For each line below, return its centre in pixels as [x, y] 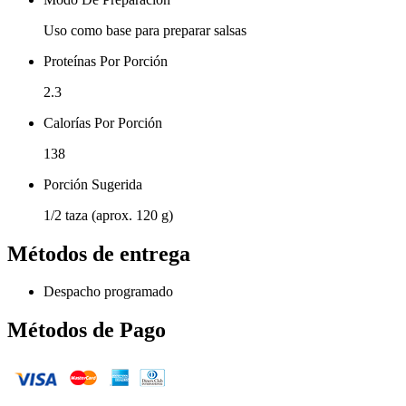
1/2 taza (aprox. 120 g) [108, 215]
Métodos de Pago [87, 330]
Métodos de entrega [99, 253]
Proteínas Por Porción [106, 61]
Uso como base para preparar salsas [145, 30]
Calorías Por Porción [103, 122]
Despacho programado [108, 292]
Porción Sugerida [93, 184]
